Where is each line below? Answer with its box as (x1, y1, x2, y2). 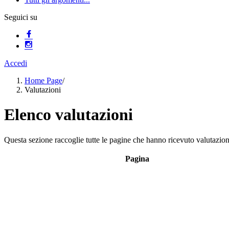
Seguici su (4, 13, 37, 21)
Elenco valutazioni (4, 105, 133, 124)
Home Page (25, 76, 62, 85)
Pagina (125, 154, 149, 163)
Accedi (4, 59, 27, 67)
